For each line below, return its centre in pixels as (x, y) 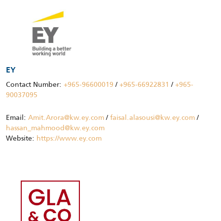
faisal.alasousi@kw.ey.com (152, 117)
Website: (21, 138)
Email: (17, 117)
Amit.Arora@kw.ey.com (66, 117)
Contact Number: (35, 84)
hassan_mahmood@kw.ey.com (55, 128)
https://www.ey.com (69, 138)
